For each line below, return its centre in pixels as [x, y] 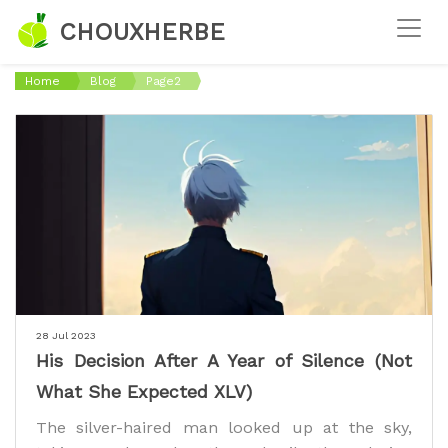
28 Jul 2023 [66, 335]
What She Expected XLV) [144, 391]
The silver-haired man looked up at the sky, [224, 427]
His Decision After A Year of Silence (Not [224, 360]
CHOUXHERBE [138, 32]
